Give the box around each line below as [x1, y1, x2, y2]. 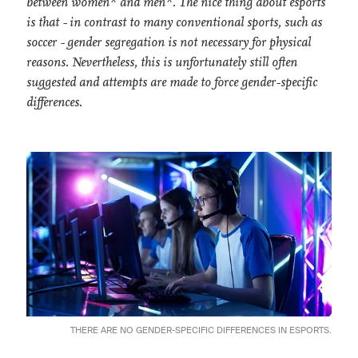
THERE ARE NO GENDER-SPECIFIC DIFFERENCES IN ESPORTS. [70, 324, 332, 335]
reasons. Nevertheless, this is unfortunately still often [26, 54, 297, 70]
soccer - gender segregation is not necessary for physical [26, 34, 311, 50]
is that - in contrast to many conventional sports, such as [26, 14, 322, 30]
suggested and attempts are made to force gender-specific [26, 74, 317, 89]
